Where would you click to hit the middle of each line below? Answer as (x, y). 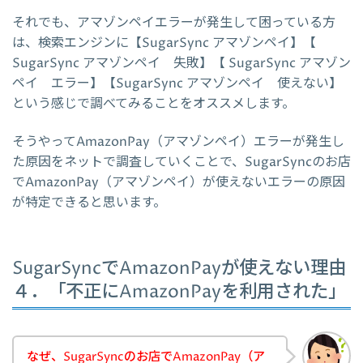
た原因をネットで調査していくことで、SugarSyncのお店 (181, 162)
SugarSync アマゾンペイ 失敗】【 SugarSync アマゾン (181, 64)
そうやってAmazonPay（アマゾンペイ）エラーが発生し (178, 142)
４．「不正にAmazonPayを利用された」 (179, 292)
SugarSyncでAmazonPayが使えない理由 (179, 268)
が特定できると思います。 (89, 203)
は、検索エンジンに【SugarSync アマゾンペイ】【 (164, 43)
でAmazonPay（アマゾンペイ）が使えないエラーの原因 (179, 183)
